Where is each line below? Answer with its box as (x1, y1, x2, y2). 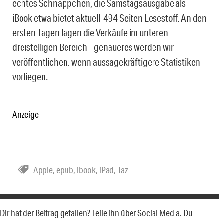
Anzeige (12, 109, 39, 120)
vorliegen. (12, 70, 48, 82)
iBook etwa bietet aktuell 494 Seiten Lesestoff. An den (12, 11, 207, 23)
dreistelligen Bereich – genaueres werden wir (12, 41, 174, 53)
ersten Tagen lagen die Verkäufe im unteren (12, 26, 168, 38)
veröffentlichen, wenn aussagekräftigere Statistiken (12, 55, 200, 67)
